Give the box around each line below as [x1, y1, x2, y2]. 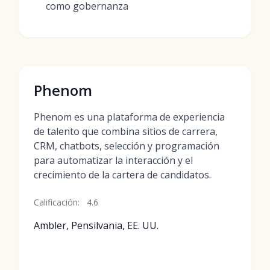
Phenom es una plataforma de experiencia [34, 110, 225, 124]
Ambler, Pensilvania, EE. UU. [34, 219, 159, 232]
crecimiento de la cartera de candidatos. [34, 168, 211, 181]
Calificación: [34, 196, 80, 208]
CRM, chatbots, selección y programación [34, 139, 219, 152]
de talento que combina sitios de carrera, [34, 125, 218, 138]
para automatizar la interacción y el [34, 154, 193, 167]
